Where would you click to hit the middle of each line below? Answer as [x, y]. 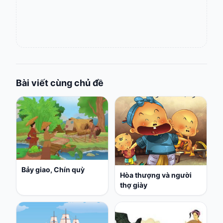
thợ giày [134, 185]
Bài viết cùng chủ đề [60, 83]
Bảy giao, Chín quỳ [53, 169]
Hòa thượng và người [156, 175]
